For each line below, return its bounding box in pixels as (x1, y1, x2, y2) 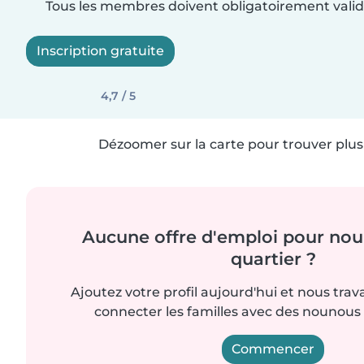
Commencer (232, 341, 314, 357)
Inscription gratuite (37, 43, 164, 58)
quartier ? (230, 249, 316, 269)
